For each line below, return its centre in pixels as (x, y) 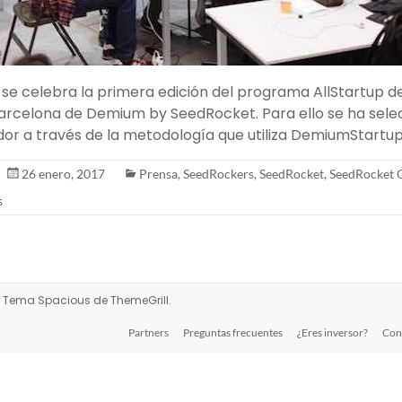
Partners (149, 332)
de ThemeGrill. (131, 300)
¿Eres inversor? (332, 332)
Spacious (64, 300)
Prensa (158, 174)
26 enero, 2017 (63, 174)
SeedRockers (218, 174)
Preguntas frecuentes (233, 332)
